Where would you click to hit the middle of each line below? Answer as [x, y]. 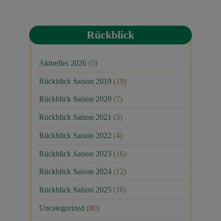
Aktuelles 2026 [63, 63]
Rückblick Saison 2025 [75, 190]
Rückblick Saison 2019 [75, 81]
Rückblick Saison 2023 [75, 154]
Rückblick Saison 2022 [75, 136]
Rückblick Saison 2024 [75, 172]
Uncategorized [62, 208]
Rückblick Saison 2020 [75, 99]
